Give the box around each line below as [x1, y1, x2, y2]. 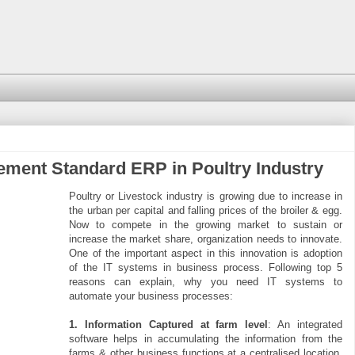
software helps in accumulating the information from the [69, 332, 342, 345]
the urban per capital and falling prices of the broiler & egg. [69, 204, 342, 216]
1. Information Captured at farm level [69, 318, 269, 330]
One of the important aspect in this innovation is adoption [69, 246, 342, 259]
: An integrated [268, 318, 343, 330]
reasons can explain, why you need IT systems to [69, 275, 342, 288]
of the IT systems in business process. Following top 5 [69, 261, 342, 273]
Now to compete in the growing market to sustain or [69, 218, 342, 231]
